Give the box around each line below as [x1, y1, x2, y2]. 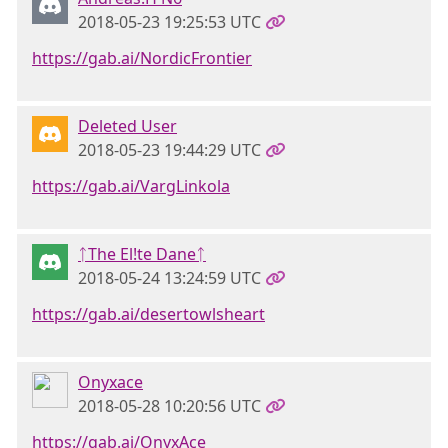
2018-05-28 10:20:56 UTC [78, 395, 261, 417]
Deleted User [78, 115, 177, 137]
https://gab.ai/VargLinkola [32, 175, 230, 197]
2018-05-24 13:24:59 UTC [78, 267, 261, 289]
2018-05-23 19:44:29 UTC [78, 139, 261, 161]
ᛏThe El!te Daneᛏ [78, 243, 206, 265]
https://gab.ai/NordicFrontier [32, 47, 252, 69]
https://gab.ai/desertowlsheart [32, 303, 265, 325]
